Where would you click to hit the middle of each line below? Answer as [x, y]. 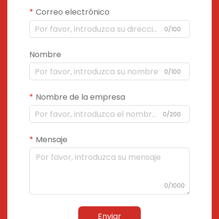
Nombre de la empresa [80, 97]
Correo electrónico [73, 12]
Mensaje [52, 140]
